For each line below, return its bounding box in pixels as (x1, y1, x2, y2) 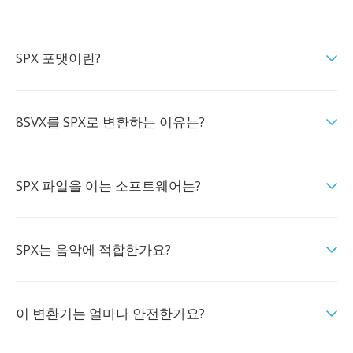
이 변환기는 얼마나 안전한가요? (16, 304, 205, 322)
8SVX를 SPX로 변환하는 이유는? (16, 113, 205, 131)
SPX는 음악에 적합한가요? (16, 240, 171, 258)
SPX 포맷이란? (16, 49, 101, 67)
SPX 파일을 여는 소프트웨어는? (16, 176, 201, 195)
